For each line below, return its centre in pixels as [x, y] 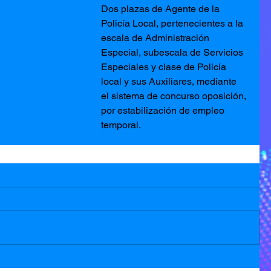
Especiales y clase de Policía [165, 67]
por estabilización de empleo [164, 110]
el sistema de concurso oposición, [175, 96]
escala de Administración [156, 38]
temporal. [121, 125]
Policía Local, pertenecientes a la [173, 23]
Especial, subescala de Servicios [173, 52]
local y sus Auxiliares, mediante [170, 81]
